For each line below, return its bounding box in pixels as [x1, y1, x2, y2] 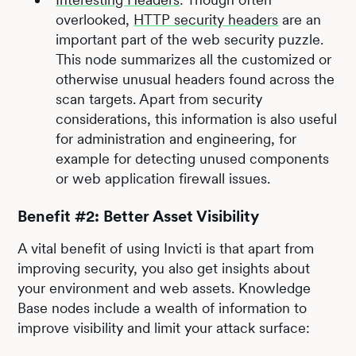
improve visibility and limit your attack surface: [17, 319, 311, 336]
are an [278, 10, 322, 28]
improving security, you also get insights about [17, 259, 311, 277]
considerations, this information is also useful [56, 110, 338, 127]
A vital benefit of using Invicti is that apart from [17, 239, 315, 257]
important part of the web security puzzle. [56, 30, 324, 48]
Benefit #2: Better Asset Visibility [17, 206, 260, 226]
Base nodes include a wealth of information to [17, 299, 308, 316]
